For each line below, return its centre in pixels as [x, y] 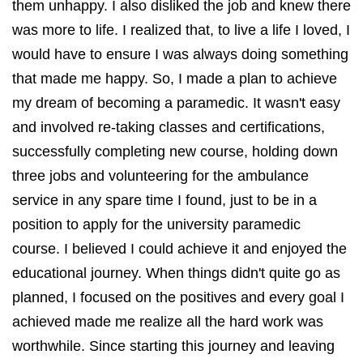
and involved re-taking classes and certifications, [169, 127]
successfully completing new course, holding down [175, 151]
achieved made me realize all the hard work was [168, 321]
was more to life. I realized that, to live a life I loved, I [181, 30]
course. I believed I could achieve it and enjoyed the [179, 248]
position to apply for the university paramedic [156, 224]
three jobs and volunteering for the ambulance [160, 175]
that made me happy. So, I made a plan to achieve [175, 78]
